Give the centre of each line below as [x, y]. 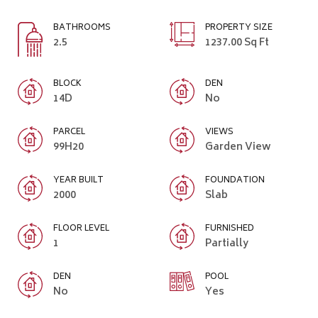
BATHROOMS [82, 28]
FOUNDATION [235, 181]
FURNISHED [230, 229]
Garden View [238, 148]
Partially [227, 244]
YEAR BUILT [78, 181]
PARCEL [69, 133]
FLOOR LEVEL [81, 229]
